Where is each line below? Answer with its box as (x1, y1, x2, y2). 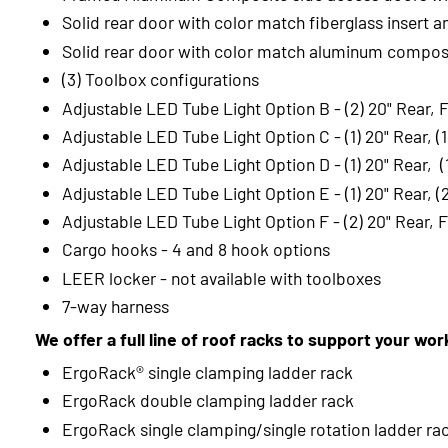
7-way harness (61, 294, 169, 318)
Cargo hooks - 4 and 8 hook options (61, 237, 330, 261)
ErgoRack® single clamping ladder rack (61, 359, 353, 383)
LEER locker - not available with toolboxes (61, 265, 381, 289)
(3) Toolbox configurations (61, 67, 259, 91)
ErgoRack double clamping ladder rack (61, 388, 354, 412)
